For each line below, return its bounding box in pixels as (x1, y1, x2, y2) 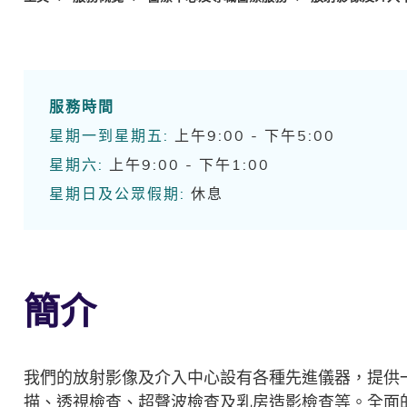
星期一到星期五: (49, 126, 170, 145)
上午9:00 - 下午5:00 (169, 126, 336, 145)
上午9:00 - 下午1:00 (104, 155, 271, 174)
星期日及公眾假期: (49, 184, 186, 203)
